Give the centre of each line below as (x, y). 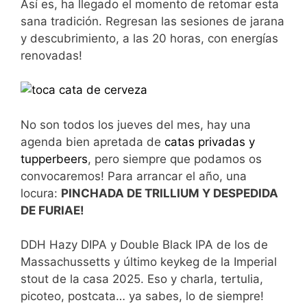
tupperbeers (54, 159)
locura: (41, 193)
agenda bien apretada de (93, 142)
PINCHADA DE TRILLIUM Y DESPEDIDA (170, 193)
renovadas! (51, 55)
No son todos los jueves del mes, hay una (136, 124)
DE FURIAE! (52, 210)
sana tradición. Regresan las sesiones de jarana (152, 21)
